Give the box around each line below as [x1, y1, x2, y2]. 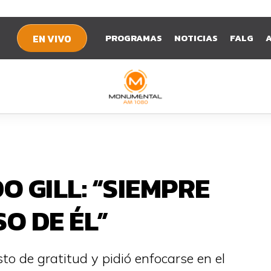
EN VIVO [33, 31, 71, 46]
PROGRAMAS [105, 31, 162, 45]
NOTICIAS [174, 31, 218, 45]
